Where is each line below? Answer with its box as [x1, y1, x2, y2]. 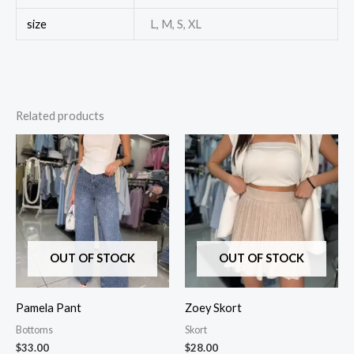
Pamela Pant [16, 301, 81, 315]
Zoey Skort [185, 301, 242, 315]
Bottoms [16, 324, 53, 337]
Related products [16, 109, 104, 123]
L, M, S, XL [149, 17, 201, 32]
